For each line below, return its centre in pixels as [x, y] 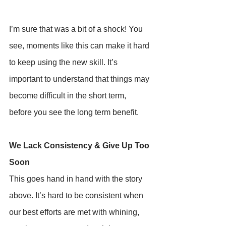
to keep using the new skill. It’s [64, 62]
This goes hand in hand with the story [77, 179]
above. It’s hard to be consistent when [77, 195]
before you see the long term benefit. [74, 112]
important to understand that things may [80, 79]
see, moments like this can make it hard [80, 45]
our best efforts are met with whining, [75, 212]
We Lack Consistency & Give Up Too [80, 145]
